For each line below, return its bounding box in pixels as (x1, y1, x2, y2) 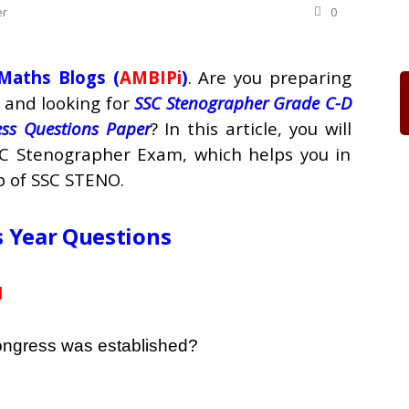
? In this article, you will (150, 116, 351, 140)
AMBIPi (119, 65, 182, 89)
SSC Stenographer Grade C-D (134, 90, 351, 114)
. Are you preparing (187, 65, 351, 89)
